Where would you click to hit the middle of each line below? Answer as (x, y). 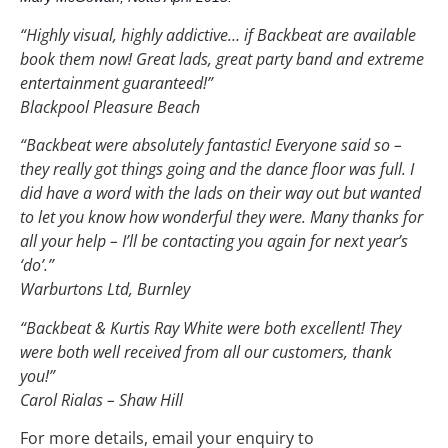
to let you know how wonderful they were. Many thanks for (221, 217)
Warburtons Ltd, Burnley (105, 289)
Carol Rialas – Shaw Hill (103, 399)
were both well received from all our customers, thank (206, 351)
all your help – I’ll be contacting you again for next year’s (214, 241)
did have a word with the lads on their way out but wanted (220, 193)
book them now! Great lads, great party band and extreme (222, 58)
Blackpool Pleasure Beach (110, 106)
